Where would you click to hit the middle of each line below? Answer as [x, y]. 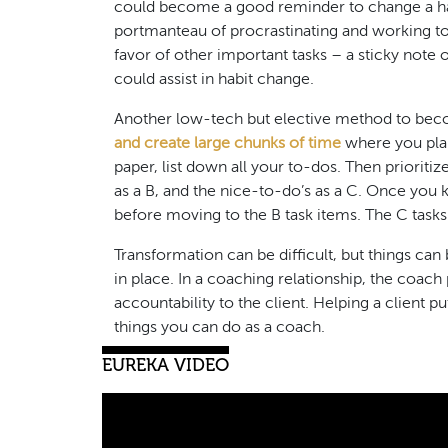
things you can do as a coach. [219, 325]
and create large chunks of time [227, 141]
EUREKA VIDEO [165, 364]
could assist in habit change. [214, 77]
